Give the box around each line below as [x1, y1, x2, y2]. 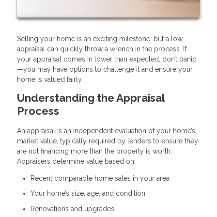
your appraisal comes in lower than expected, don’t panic [17, 55, 196, 63]
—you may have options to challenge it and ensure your [17, 65, 193, 73]
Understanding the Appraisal [17, 91, 165, 104]
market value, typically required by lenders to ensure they [17, 137, 198, 145]
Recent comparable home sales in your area [31, 174, 170, 182]
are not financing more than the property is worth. [17, 147, 172, 155]
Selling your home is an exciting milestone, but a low [17, 34, 183, 43]
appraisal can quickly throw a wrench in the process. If [17, 45, 186, 53]
